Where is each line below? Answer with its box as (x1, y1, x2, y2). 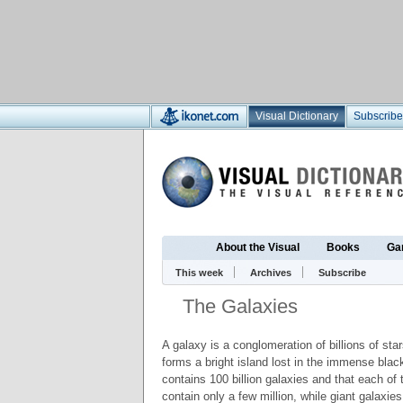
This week (175, 267, 223, 278)
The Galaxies (183, 295, 298, 318)
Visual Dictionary (255, 110, 338, 122)
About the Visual (216, 241, 300, 254)
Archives (250, 267, 291, 278)
